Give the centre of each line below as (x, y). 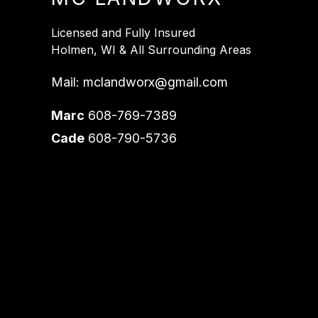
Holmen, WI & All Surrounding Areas (151, 49)
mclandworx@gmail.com (155, 82)
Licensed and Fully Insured (123, 32)
